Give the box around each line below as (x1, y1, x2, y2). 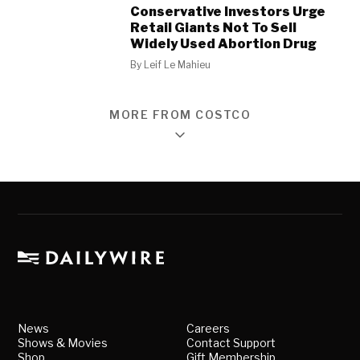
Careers (186, 321, 230, 336)
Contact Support (186, 336, 276, 350)
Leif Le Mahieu (144, 59, 211, 71)
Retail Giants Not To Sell (130, 20, 297, 35)
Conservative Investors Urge (130, 4, 326, 19)
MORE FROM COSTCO (109, 108, 251, 121)
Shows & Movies (18, 336, 108, 350)
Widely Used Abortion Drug (130, 36, 317, 51)
